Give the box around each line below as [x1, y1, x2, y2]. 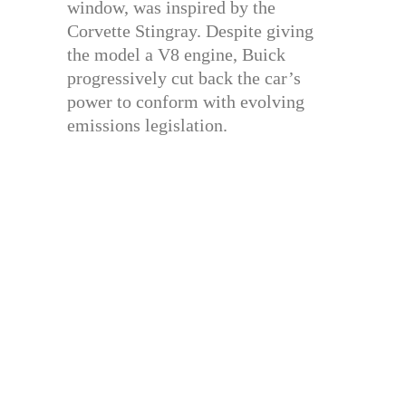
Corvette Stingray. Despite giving [67, 20, 314, 41]
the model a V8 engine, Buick [67, 43, 285, 64]
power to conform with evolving [67, 91, 304, 111]
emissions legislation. [67, 114, 227, 135]
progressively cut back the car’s [67, 67, 301, 88]
